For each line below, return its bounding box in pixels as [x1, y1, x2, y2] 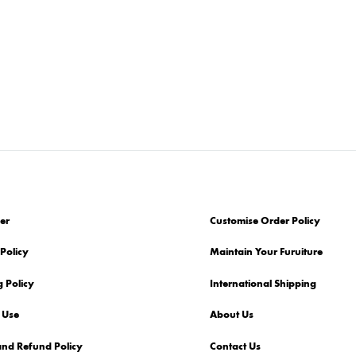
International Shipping [210, 277, 316, 290]
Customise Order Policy [210, 214, 320, 227]
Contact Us [210, 339, 261, 353]
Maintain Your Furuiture [210, 246, 323, 259]
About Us [210, 308, 253, 322]
